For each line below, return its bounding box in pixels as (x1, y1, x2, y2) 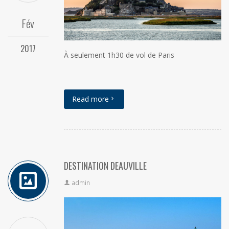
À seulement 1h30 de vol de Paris (64, 50, 174, 60)
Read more (72, 94, 109, 104)
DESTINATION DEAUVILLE (64, 159, 147, 173)
